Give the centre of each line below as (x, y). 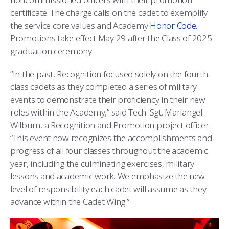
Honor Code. (174, 25)
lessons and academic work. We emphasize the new (108, 176)
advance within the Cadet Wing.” (70, 201)
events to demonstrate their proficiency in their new (108, 99)
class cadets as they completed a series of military (104, 86)
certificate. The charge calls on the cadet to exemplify (109, 12)
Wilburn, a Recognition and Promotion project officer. (110, 125)
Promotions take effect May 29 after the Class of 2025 (111, 38)
